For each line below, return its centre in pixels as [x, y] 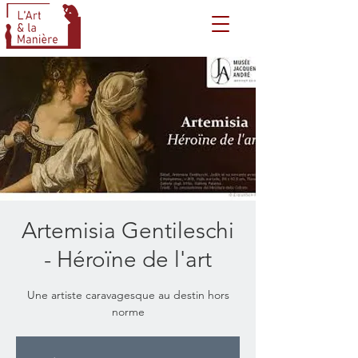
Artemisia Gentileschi [128, 231]
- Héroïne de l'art [128, 259]
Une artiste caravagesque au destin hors [128, 295]
